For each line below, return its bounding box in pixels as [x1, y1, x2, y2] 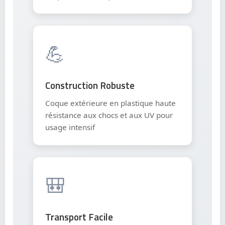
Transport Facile [45, 209, 113, 224]
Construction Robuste [45, 77, 135, 92]
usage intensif [45, 122, 95, 132]
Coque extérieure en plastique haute [45, 97, 176, 108]
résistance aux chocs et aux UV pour [45, 109, 173, 120]
